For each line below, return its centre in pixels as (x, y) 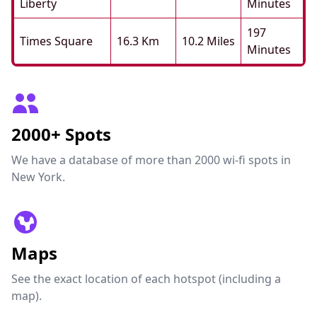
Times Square (56, 41)
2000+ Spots (61, 134)
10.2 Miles (208, 41)
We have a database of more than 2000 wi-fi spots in (151, 160)
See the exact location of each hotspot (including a (146, 279)
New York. (38, 177)
